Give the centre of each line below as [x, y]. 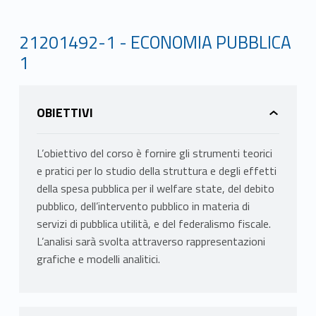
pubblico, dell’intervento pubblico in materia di [143, 206]
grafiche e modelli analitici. [98, 259]
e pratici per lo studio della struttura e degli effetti [156, 171]
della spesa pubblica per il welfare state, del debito [155, 189]
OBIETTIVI [65, 113]
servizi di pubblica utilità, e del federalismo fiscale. [153, 224]
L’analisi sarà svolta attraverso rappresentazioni [151, 242]
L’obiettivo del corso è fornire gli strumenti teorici [154, 153]
